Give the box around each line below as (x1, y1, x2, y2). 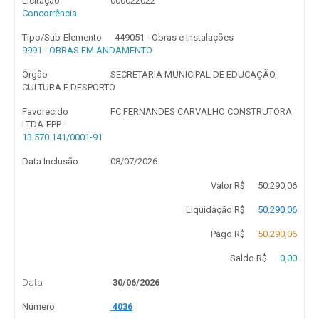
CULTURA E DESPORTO (22, 82, 115, 93)
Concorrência (22, 8, 77, 19)
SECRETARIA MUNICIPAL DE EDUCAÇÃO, (110, 69, 277, 80)
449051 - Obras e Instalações (115, 32, 234, 43)
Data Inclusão (22, 156, 78, 167)
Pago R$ (210, 229, 245, 239)
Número (22, 301, 55, 312)
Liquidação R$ (185, 204, 245, 215)
